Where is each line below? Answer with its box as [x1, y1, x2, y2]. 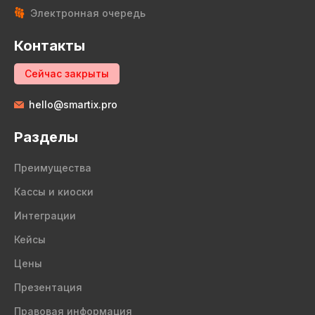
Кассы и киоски [14, 186, 94, 198]
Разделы [14, 129, 78, 146]
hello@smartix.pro [29, 98, 117, 110]
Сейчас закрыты [25, 67, 109, 79]
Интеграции [14, 210, 76, 221]
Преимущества [14, 162, 91, 174]
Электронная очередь [30, 7, 146, 19]
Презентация [14, 281, 82, 293]
